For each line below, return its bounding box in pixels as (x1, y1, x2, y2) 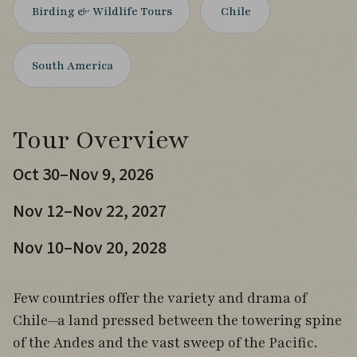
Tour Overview (13, 123, 189, 157)
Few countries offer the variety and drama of (13, 288, 307, 308)
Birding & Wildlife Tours (32, 3, 173, 19)
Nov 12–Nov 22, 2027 (13, 198, 167, 224)
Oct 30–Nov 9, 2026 (13, 162, 154, 187)
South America (32, 57, 114, 73)
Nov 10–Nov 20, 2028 (13, 235, 167, 261)
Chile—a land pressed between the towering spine (13, 311, 342, 330)
